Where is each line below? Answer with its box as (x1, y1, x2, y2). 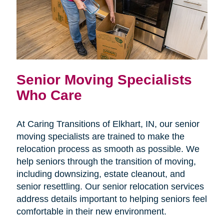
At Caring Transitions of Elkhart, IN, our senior (16, 119, 199, 129)
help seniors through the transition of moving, (16, 156, 196, 167)
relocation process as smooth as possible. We (16, 144, 199, 154)
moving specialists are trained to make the (16, 131, 184, 142)
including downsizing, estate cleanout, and (16, 169, 185, 179)
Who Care (16, 87, 82, 103)
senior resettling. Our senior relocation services (16, 181, 204, 192)
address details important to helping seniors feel (16, 194, 207, 204)
